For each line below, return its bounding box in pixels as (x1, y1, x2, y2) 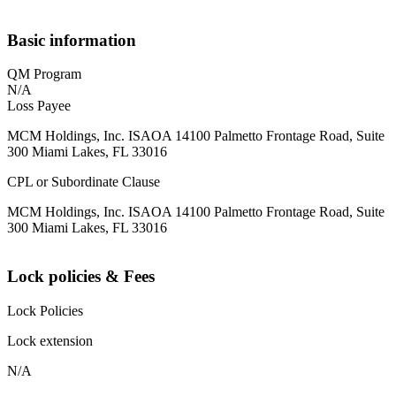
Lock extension (7, 332, 93, 348)
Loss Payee (7, 98, 71, 114)
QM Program (7, 66, 81, 82)
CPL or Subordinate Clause (7, 174, 160, 190)
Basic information (7, 30, 136, 49)
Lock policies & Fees (7, 267, 155, 286)
